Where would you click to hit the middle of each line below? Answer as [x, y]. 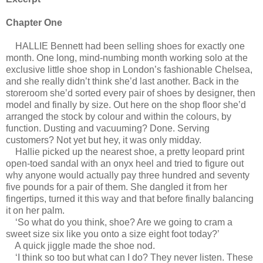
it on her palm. [35, 211]
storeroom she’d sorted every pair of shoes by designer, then [131, 93]
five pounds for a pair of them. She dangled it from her [117, 187]
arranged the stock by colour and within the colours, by [119, 117]
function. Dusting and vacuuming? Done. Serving [108, 129]
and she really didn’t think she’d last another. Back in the [122, 82]
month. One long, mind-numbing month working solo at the [127, 58]
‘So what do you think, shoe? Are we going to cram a [119, 222]
